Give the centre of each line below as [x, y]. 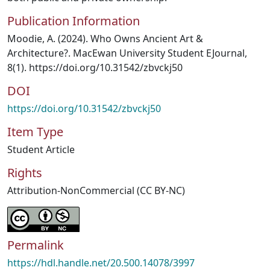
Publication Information [74, 21]
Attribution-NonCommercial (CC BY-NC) [96, 190]
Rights [25, 173]
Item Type [35, 132]
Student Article [41, 149]
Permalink [36, 245]
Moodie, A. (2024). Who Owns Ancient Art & [105, 39]
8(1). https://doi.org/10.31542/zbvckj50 [95, 67]
